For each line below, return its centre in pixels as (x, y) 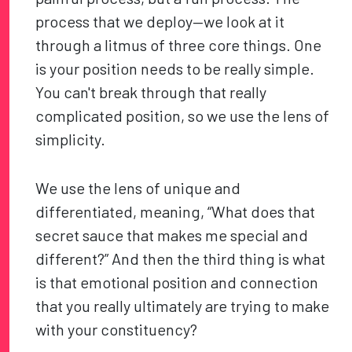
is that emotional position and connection (177, 282)
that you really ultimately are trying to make (183, 306)
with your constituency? (117, 330)
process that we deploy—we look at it (160, 22)
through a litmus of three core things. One (179, 45)
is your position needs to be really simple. (175, 69)
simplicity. (71, 139)
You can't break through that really (151, 92)
